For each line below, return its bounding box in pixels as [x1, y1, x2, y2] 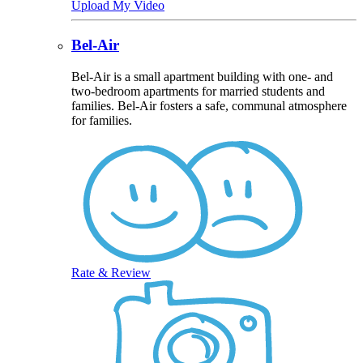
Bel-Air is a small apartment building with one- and [71, 69, 333, 83]
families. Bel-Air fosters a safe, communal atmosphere [71, 98, 347, 113]
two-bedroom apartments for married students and [71, 83, 325, 98]
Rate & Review [71, 265, 151, 280]
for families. [71, 113, 132, 127]
